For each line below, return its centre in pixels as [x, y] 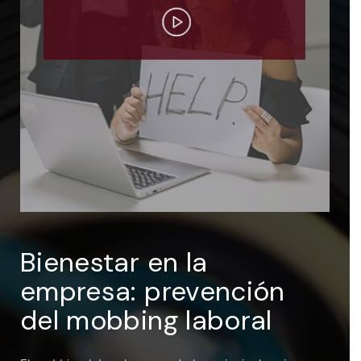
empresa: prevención [153, 291]
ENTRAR [171, 42]
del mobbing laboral [146, 320]
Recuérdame [98, 86]
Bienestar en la [114, 262]
